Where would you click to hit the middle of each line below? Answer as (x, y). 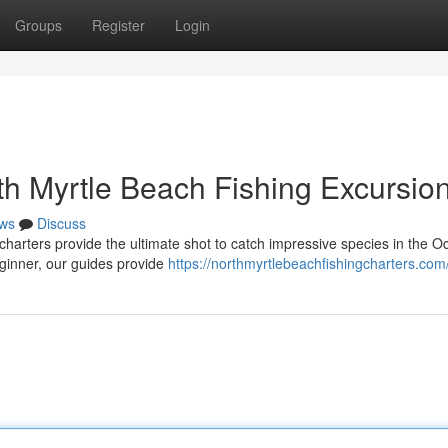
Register (118, 25)
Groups (38, 25)
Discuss (61, 223)
